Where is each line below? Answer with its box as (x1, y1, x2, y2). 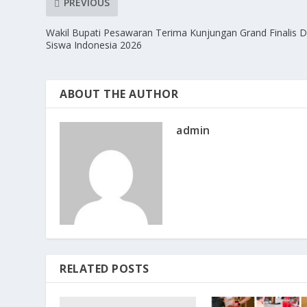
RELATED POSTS (60, 260, 149, 276)
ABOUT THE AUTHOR (60, 86, 179, 101)
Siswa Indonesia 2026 (46, 38, 143, 51)
